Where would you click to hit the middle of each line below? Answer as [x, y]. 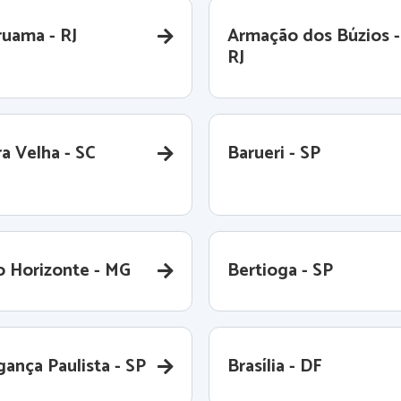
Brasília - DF [275, 367]
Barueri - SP [274, 154]
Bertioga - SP [280, 271]
